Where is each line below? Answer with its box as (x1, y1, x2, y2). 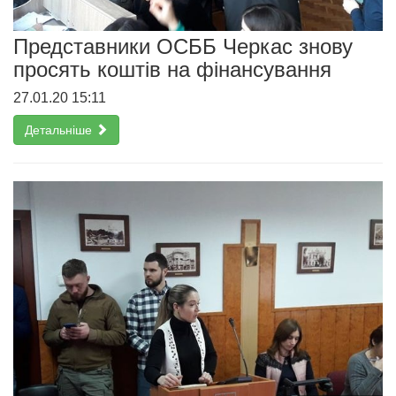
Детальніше (25, 122, 95, 137)
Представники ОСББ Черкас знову (13, 34, 353, 58)
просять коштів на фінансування (13, 57, 331, 81)
